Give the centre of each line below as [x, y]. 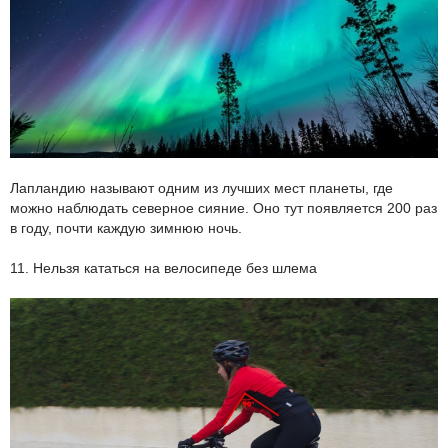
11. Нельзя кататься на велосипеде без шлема [163, 268]
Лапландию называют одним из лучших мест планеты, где [201, 188]
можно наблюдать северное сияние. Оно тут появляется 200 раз [223, 208]
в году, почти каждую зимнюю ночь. [126, 228]
